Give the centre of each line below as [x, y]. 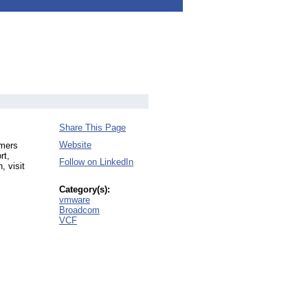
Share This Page [92, 128]
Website [75, 145]
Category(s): [85, 189]
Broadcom [79, 210]
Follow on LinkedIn [96, 162]
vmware [75, 200]
